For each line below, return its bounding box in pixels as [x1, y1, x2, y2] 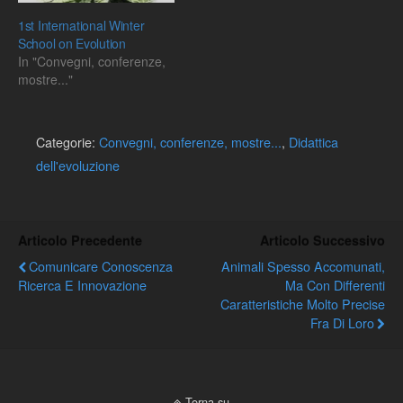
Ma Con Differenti [285, 274, 385, 294]
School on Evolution [18, 33, 126, 52]
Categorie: [36, 131, 99, 151]
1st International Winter [18, 15, 145, 34]
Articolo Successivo [260, 230, 385, 249]
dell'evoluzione [36, 155, 120, 175]
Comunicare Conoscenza [29, 255, 173, 275]
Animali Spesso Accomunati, [221, 255, 385, 275]
